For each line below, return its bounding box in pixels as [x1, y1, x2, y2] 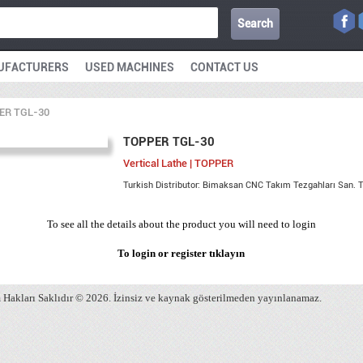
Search [237, 17, 274, 30]
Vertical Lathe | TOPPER [123, 157, 234, 170]
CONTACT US [190, 61, 258, 74]
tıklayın [209, 246, 246, 259]
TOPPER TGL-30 [123, 135, 216, 150]
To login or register [117, 246, 210, 259]
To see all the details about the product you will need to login [46, 218, 316, 231]
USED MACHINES [85, 61, 174, 74]
